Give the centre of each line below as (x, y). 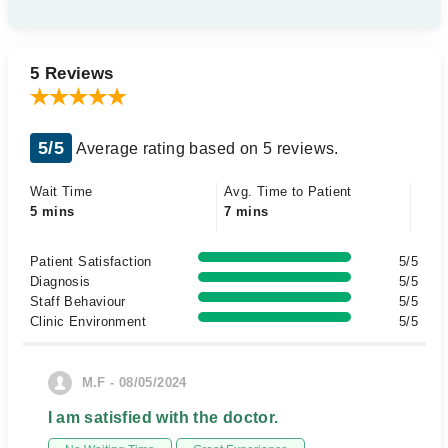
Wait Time (61, 191)
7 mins (246, 211)
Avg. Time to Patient (288, 191)
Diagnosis (60, 281)
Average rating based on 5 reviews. (205, 148)
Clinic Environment (88, 321)
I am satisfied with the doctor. (163, 417)
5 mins (52, 211)
